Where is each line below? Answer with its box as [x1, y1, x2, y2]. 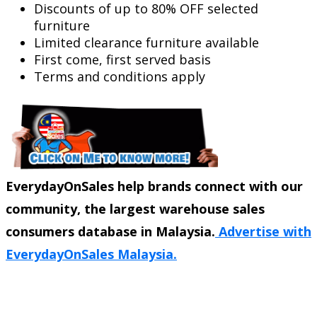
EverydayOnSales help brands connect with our [6, 178, 303, 195]
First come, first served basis [34, 51, 211, 69]
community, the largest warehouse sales [6, 200, 265, 218]
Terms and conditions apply [34, 68, 205, 86]
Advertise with [215, 223, 311, 241]
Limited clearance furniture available [34, 34, 259, 52]
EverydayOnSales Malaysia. [6, 246, 177, 263]
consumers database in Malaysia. [6, 223, 215, 241]
